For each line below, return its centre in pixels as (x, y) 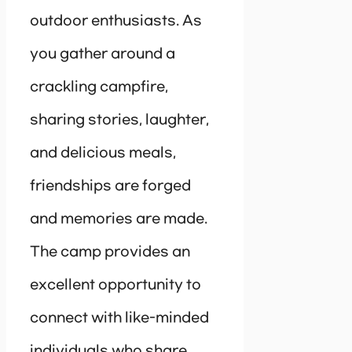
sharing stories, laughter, (119, 120)
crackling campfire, (99, 87)
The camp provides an (110, 252)
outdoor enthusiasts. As (116, 21)
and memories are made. (119, 219)
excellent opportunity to (115, 285)
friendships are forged (110, 186)
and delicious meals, (103, 153)
